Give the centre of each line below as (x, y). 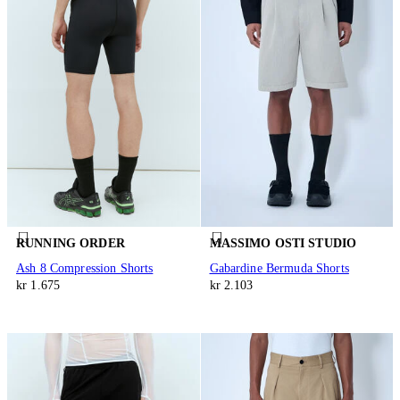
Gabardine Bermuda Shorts (279, 268)
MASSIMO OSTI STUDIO (283, 243)
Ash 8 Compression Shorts (85, 268)
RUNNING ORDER (71, 243)
